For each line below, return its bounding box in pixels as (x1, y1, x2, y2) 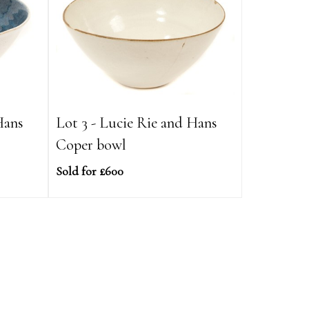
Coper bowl (56, 135, 127, 154)
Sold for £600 (56, 163, 124, 179)
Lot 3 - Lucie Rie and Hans (56, 113, 218, 132)
